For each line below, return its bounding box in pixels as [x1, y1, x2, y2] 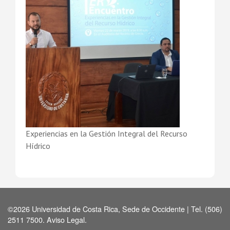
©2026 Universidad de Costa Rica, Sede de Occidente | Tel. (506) [8, 203, 222, 215]
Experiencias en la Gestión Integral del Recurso [26, 128, 187, 139]
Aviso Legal [47, 214, 85, 225]
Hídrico [26, 141, 50, 151]
